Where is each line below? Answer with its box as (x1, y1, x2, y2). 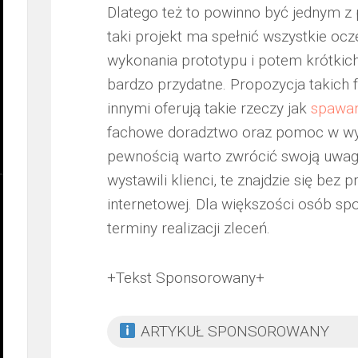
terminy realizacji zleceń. (107, 219, 270, 237)
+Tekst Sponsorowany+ (107, 268, 265, 287)
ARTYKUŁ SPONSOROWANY (136, 322, 329, 340)
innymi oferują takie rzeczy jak (107, 99, 311, 117)
